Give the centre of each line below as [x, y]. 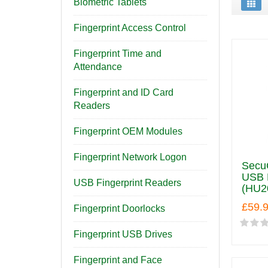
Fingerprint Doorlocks [119, 208]
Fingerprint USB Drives [123, 234]
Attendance [98, 67]
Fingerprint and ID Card [124, 92]
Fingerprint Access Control [130, 28]
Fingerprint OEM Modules [128, 131]
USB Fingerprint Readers [127, 183]
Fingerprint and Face [118, 260]
